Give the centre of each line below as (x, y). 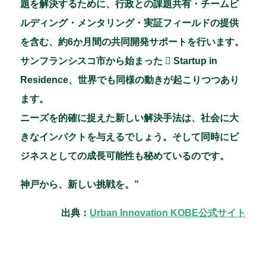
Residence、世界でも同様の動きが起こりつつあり (130, 80)
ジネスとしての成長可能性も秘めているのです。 (125, 156)
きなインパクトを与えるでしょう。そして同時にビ (130, 137)
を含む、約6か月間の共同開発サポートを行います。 (132, 42)
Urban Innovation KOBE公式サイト (167, 213)
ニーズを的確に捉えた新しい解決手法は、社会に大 (130, 118)
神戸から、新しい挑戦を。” (80, 185)
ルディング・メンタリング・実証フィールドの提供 (130, 23)
